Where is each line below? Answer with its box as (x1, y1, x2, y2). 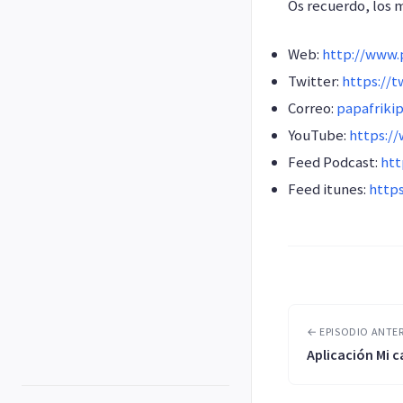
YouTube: (288, 124, 349, 145)
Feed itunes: (288, 178, 369, 199)
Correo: (288, 97, 336, 118)
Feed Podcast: (288, 151, 381, 172)
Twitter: (288, 70, 342, 91)
